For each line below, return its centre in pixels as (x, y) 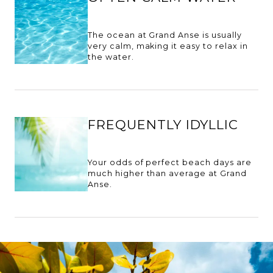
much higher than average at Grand (167, 173)
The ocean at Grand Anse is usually (165, 35)
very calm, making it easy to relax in (168, 46)
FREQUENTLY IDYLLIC (163, 125)
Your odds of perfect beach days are (170, 162)
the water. (111, 57)
